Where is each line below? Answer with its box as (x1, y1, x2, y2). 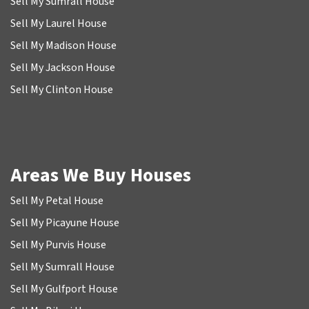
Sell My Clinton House (10, 81, 113, 97)
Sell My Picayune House (10, 215, 119, 230)
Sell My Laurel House (10, 15, 107, 31)
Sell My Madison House (10, 37, 117, 53)
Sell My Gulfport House (10, 281, 118, 297)
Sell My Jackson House (10, 59, 115, 75)
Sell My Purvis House (10, 237, 106, 252)
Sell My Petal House (10, 192, 103, 208)
